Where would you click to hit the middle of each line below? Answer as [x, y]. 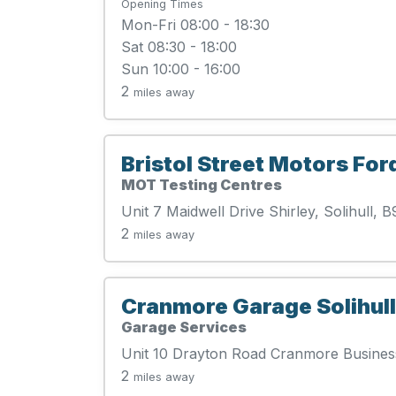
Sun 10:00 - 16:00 [181, 69]
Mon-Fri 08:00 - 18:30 [195, 25]
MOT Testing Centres [202, 185]
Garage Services [184, 327]
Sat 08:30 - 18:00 [179, 47]
